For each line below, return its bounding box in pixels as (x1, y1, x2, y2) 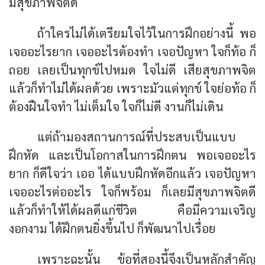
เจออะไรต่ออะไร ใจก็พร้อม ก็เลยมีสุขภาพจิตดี (9, 183, 256, 200)
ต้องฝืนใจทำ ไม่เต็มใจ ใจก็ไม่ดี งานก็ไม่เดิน (9, 98, 224, 114)
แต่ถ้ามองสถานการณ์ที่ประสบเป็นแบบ (37, 128, 236, 145)
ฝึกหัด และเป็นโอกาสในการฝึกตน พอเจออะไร (9, 147, 256, 163)
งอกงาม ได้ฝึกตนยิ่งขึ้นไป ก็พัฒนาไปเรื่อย (9, 220, 216, 237)
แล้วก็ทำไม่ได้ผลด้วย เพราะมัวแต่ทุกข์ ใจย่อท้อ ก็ (9, 79, 256, 96)
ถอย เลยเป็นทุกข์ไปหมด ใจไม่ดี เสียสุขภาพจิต (9, 61, 256, 77)
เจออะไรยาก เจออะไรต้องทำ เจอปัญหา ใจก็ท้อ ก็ (9, 43, 256, 59)
